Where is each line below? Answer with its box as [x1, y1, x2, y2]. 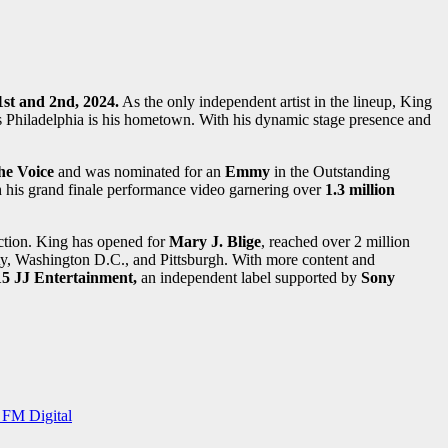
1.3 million [325, 181, 395, 199]
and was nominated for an [58, 163, 225, 181]
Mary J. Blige [165, 233, 261, 251]
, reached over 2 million [261, 233, 410, 251]
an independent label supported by [141, 269, 361, 287]
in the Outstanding [270, 163, 390, 181]
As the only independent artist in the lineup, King [119, 93, 432, 111]
